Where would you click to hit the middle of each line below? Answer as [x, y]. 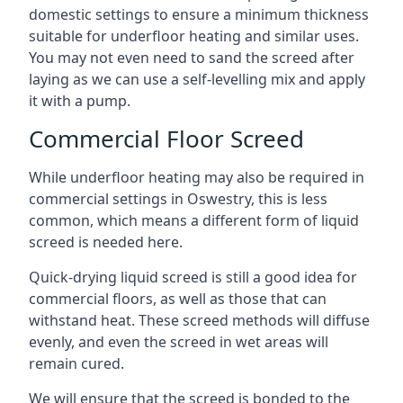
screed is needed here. [106, 242]
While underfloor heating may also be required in [197, 177]
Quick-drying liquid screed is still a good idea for [193, 277]
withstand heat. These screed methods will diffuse [199, 320]
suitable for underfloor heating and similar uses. [194, 36]
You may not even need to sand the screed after [192, 58]
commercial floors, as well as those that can [178, 299]
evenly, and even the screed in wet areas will [179, 342]
